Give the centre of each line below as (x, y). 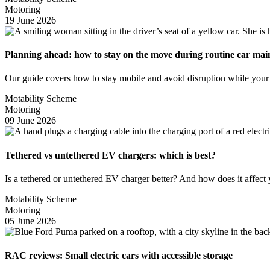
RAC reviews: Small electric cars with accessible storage (119, 256)
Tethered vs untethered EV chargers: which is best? (110, 155)
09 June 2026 (30, 121)
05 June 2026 (30, 221)
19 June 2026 (30, 20)
